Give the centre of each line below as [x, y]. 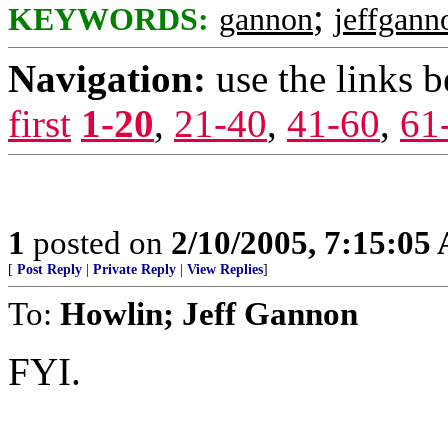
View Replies [225, 269]
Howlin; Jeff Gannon [209, 313]
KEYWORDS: [108, 19]
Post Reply [49, 269]
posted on [98, 242]
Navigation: [107, 78]
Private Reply [134, 269]
